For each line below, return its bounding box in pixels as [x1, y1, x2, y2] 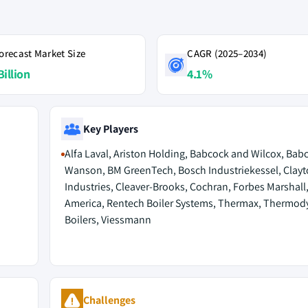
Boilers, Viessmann [64, 212, 151, 227]
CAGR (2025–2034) [187, 47, 267, 60]
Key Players [82, 121, 138, 136]
